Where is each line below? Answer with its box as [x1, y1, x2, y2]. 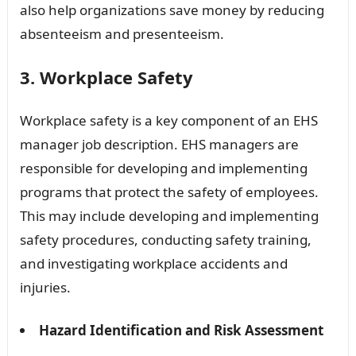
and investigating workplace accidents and [19, 253, 288, 273]
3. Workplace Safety [19, 64, 193, 89]
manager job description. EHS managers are [19, 134, 299, 153]
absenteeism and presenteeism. [19, 24, 224, 43]
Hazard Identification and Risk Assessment [38, 320, 323, 339]
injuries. [19, 277, 71, 296]
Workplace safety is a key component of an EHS [19, 110, 318, 130]
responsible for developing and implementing [19, 158, 308, 177]
